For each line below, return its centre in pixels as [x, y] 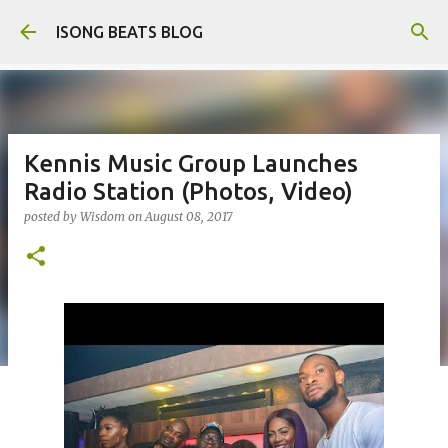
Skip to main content [224, 25]
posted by [52, 216]
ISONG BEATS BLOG [129, 32]
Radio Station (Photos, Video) [188, 191]
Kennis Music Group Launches [191, 163]
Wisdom [102, 216]
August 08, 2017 [188, 216]
